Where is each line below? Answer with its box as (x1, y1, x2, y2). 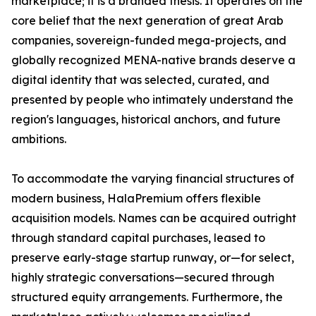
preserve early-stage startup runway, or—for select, (11, 250, 294, 265)
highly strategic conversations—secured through (11, 270, 274, 285)
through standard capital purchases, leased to (11, 231, 265, 245)
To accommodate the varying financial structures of (11, 171, 294, 186)
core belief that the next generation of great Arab (11, 13, 284, 28)
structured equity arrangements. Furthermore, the (11, 290, 283, 305)
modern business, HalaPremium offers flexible (11, 191, 261, 206)
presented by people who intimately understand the (11, 92, 293, 107)
